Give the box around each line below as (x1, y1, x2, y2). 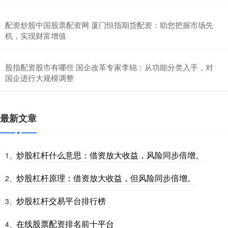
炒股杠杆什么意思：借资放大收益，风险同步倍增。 (16, 149, 204, 161)
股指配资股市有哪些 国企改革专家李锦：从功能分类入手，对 (5, 61, 213, 72)
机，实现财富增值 (5, 30, 66, 41)
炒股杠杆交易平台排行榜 (16, 194, 106, 207)
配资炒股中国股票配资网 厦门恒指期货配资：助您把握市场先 (5, 19, 213, 30)
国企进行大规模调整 (5, 72, 74, 83)
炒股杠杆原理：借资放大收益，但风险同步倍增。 (16, 172, 195, 184)
